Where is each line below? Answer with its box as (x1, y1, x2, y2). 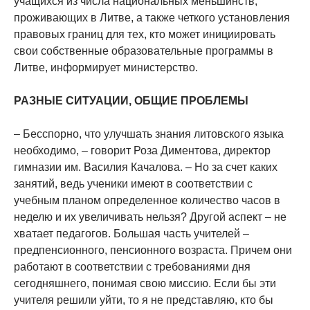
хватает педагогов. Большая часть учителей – (14, 228, 249, 240)
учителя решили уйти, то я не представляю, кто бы (14, 294, 273, 307)
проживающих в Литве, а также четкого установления (14, 12, 290, 24)
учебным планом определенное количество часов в (14, 194, 280, 207)
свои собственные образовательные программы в (14, 45, 273, 57)
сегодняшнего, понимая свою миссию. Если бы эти (14, 277, 276, 290)
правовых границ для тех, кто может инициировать (14, 28, 275, 41)
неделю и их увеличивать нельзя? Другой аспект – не (14, 211, 286, 224)
